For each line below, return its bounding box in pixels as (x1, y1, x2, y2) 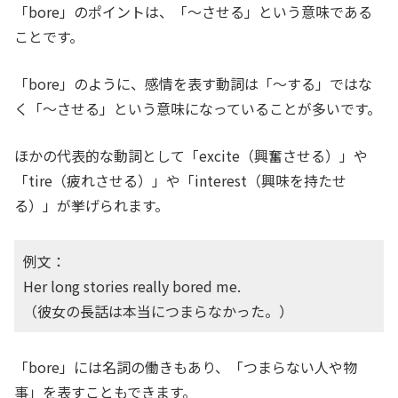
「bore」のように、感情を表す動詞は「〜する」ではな (14, 73, 372, 95)
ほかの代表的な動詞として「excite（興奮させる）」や (14, 145, 368, 167)
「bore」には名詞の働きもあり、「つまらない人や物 (14, 356, 357, 378)
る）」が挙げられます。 (14, 195, 169, 217)
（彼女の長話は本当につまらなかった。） (23, 300, 293, 322)
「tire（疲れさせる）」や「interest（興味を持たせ (14, 170, 346, 192)
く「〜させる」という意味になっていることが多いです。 (14, 98, 381, 120)
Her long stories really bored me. (23, 275, 241, 298)
